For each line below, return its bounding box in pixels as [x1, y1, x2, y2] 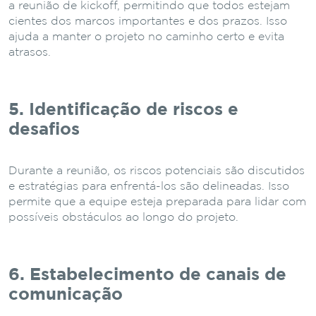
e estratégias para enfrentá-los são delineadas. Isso [8, 181, 289, 192]
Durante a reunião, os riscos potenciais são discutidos [8, 165, 305, 176]
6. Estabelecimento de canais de [8, 267, 286, 283]
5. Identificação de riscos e [8, 102, 238, 118]
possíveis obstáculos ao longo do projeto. [8, 212, 238, 223]
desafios [8, 121, 80, 138]
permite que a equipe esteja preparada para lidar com [8, 196, 306, 207]
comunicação [8, 286, 123, 303]
